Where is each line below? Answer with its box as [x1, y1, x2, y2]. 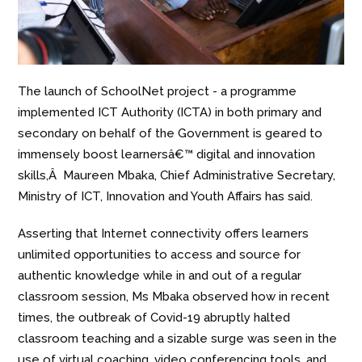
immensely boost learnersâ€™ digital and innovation [18, 147, 316, 162]
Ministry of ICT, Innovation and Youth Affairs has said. [18, 189, 314, 204]
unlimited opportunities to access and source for [18, 247, 301, 263]
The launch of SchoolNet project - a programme [18, 84, 297, 99]
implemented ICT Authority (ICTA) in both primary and [18, 105, 322, 120]
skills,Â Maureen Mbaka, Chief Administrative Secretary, [18, 168, 336, 183]
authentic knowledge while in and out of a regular [18, 268, 302, 284]
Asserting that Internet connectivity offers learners [18, 226, 309, 242]
